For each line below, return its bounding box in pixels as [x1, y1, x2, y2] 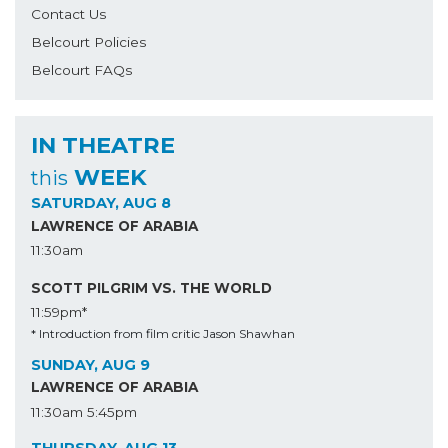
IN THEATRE [31, 131, 175, 160]
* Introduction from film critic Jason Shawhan [31, 325, 295, 341]
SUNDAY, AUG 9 [31, 355, 150, 374]
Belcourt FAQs [31, 61, 132, 78]
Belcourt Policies [31, 34, 146, 51]
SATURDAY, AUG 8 [31, 194, 171, 213]
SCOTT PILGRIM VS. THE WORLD [31, 279, 272, 296]
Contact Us [31, 6, 106, 23]
